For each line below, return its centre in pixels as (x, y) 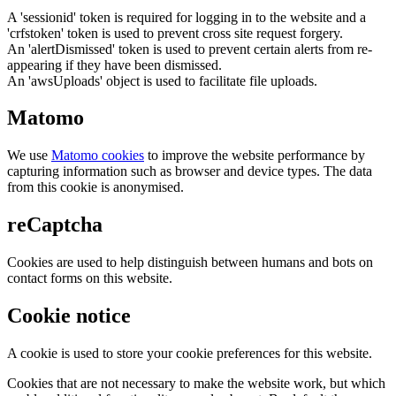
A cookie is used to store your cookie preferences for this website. (190, 353)
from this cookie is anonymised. (95, 187)
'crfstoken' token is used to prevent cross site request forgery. (175, 33)
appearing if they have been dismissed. (114, 65)
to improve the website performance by (255, 156)
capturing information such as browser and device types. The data (190, 171)
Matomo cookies (98, 156)
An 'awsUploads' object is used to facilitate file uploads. (162, 80)
